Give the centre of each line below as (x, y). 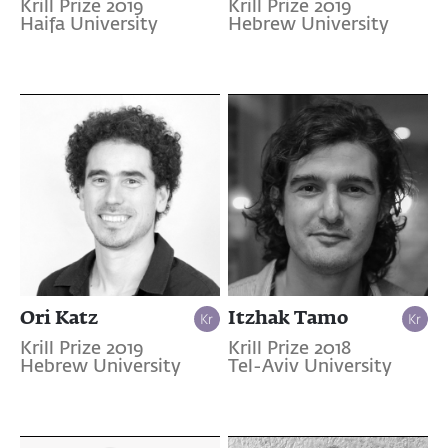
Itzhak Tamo (287, 316)
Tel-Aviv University (309, 366)
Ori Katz (59, 316)
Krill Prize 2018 (289, 348)
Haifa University (89, 25)
